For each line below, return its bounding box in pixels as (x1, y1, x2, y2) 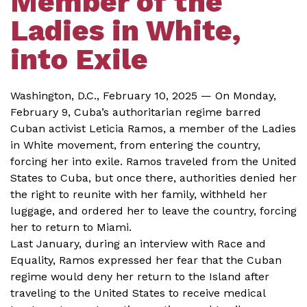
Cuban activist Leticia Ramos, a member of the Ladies (10, 122, 296, 135)
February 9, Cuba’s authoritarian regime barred (10, 106, 261, 119)
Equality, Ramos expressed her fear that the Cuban (10, 254, 282, 267)
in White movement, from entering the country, (10, 138, 260, 151)
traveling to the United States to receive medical (10, 286, 265, 299)
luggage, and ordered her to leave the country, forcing (10, 204, 297, 217)
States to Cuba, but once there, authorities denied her (10, 171, 297, 184)
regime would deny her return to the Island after (10, 270, 269, 283)
